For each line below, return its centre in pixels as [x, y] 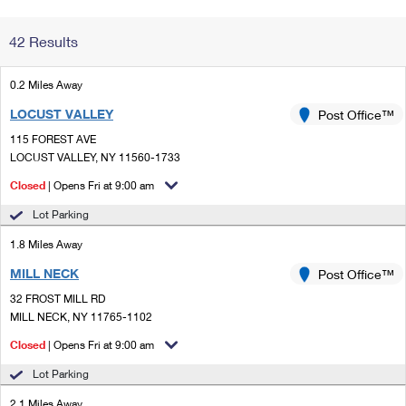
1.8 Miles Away [46, 244]
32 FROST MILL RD [58, 299]
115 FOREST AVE [53, 139]
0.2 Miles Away [46, 85]
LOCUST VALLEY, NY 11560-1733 [95, 157]
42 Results [43, 41]
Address [296, 44]
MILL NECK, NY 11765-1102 [81, 317]
